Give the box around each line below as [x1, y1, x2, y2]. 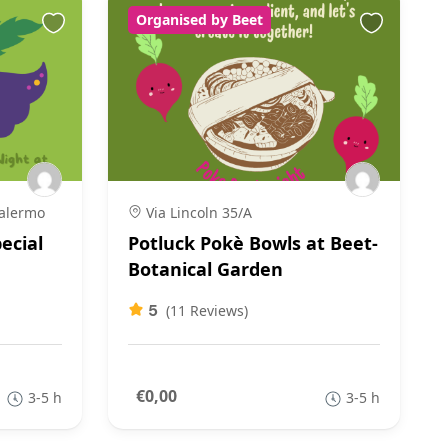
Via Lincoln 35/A [141, 203, 252, 222]
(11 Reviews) [165, 301, 248, 320]
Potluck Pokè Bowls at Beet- [127, 231, 378, 255]
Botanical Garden [127, 257, 283, 281]
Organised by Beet [135, 10, 263, 29]
